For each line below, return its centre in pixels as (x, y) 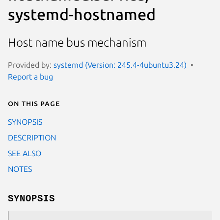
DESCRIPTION (32, 137)
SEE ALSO (25, 153)
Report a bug (30, 76)
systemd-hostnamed (82, 14)
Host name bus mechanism (77, 43)
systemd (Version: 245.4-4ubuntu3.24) (120, 65)
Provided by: (31, 65)
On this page (34, 103)
